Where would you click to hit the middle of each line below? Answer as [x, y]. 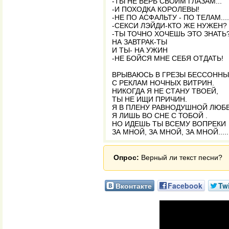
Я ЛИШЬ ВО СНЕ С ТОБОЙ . [160, 116]
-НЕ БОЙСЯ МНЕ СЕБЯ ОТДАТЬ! [168, 58]
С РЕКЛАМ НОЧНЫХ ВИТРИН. [163, 83]
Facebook [185, 186]
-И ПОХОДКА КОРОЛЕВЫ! [156, 9]
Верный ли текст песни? [181, 157]
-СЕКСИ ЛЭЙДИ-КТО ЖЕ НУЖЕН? [169, 26]
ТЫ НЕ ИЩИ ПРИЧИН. [150, 99]
